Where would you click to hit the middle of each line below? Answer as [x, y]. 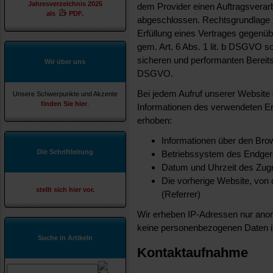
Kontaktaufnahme [193, 252]
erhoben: [154, 120]
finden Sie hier [64, 104]
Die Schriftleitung [65, 152]
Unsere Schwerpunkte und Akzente [65, 94]
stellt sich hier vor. [65, 190]
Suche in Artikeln [65, 238]
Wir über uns [65, 62]
